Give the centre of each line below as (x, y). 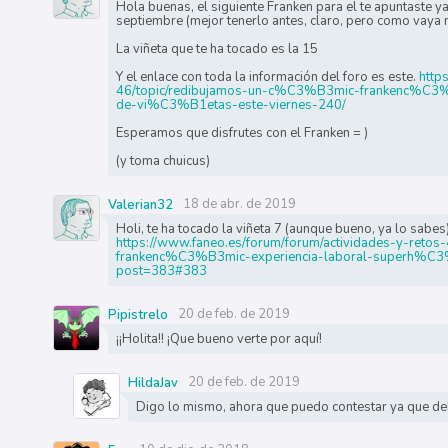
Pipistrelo (137, 315)
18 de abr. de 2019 (239, 204)
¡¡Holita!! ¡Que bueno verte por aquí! (218, 339)
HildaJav (152, 383)
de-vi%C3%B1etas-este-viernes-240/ (230, 105)
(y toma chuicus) (162, 161)
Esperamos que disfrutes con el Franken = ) (241, 133)
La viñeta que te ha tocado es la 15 (216, 49)
